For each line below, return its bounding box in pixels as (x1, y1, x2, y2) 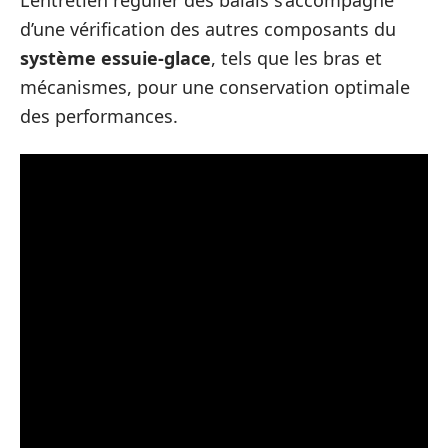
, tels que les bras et (211, 46, 382, 71)
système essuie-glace (20, 46, 211, 71)
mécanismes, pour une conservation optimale (20, 75, 410, 100)
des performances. (20, 104, 178, 129)
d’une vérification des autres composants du (20, 17, 396, 42)
